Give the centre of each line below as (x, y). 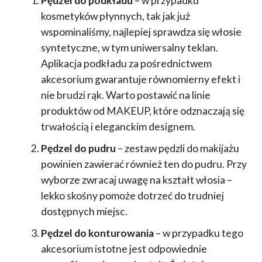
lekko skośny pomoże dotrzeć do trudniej (132, 195)
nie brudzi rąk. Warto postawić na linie (125, 95)
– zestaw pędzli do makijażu (177, 148)
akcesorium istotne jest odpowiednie (124, 249)
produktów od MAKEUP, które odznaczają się (142, 111)
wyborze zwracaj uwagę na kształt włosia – (136, 180)
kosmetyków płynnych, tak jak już (115, 16)
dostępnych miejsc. (84, 211)
